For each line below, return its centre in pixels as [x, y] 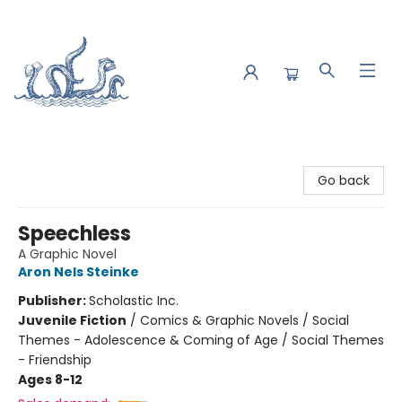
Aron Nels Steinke [79, 272]
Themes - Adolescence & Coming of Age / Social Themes [201, 340]
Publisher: [53, 301]
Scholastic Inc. [134, 301]
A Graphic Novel [67, 254]
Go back [344, 180]
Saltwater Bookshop [75, 161]
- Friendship [55, 360]
